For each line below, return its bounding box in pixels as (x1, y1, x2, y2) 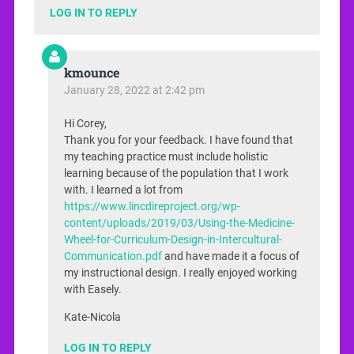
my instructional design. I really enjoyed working (63, 265, 297, 280)
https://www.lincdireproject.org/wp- (63, 199, 240, 213)
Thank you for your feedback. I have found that (63, 133, 293, 147)
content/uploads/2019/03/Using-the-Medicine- (63, 216, 295, 230)
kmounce (63, 63, 119, 81)
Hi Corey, (63, 116, 107, 130)
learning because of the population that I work (63, 166, 288, 180)
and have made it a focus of (161, 249, 299, 263)
